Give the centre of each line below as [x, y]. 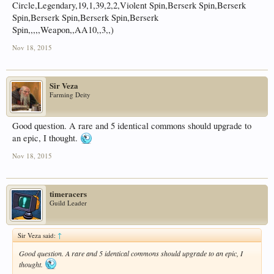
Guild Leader [68, 202]
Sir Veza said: [38, 235]
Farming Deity [70, 94]
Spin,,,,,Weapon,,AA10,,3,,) [63, 29]
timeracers [68, 193]
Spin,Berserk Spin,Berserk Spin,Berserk [85, 17]
